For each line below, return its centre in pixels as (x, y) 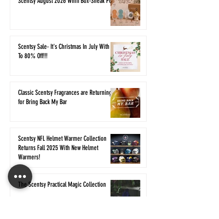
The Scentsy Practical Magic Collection (62, 185)
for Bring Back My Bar (43, 102)
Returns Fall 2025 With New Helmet (58, 148)
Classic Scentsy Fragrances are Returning (65, 93)
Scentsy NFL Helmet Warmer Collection (62, 139)
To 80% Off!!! (33, 56)
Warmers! (29, 157)
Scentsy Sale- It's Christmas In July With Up (67, 47)
